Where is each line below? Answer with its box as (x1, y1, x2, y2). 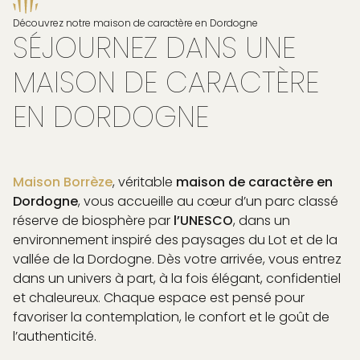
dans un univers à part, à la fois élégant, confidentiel (13, 269, 341, 288)
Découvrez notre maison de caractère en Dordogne (13, 16, 258, 30)
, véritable (112, 173, 176, 191)
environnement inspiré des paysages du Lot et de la (13, 231, 337, 249)
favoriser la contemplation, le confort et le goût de (13, 308, 329, 326)
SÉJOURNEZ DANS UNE (13, 27, 296, 68)
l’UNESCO (174, 211, 233, 230)
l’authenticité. (13, 327, 96, 346)
